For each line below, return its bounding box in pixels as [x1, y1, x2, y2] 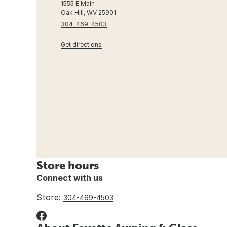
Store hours [36, 158, 99, 172]
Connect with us [36, 172, 103, 183]
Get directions [61, 40, 102, 48]
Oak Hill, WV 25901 [61, 8, 116, 16]
